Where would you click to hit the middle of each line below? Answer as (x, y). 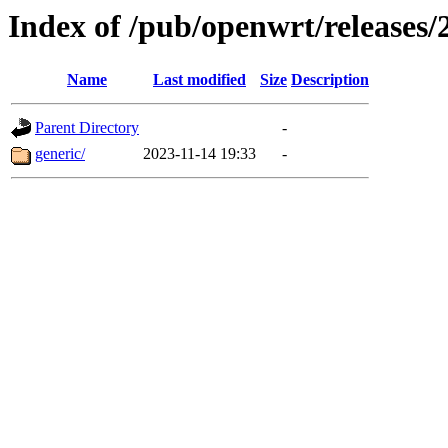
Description (330, 80)
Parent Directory (87, 128)
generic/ (60, 154)
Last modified (199, 80)
